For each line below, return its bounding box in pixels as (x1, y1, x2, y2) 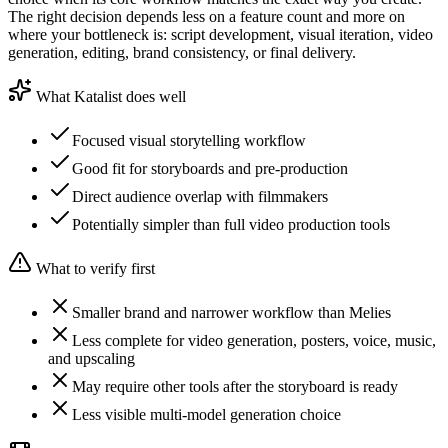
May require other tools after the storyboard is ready (72, 378, 398, 396)
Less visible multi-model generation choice (72, 406, 341, 424)
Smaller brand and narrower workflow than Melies (72, 304, 391, 322)
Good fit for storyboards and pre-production (72, 160, 348, 178)
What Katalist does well (32, 88, 186, 106)
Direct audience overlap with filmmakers (72, 188, 328, 206)
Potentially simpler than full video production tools (72, 216, 390, 234)
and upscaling (48, 350, 135, 368)
